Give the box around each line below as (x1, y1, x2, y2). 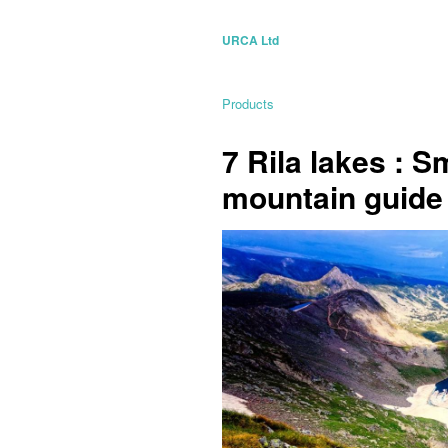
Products (222, 94, 274, 113)
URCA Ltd (222, 31, 279, 49)
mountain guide (222, 175, 443, 218)
